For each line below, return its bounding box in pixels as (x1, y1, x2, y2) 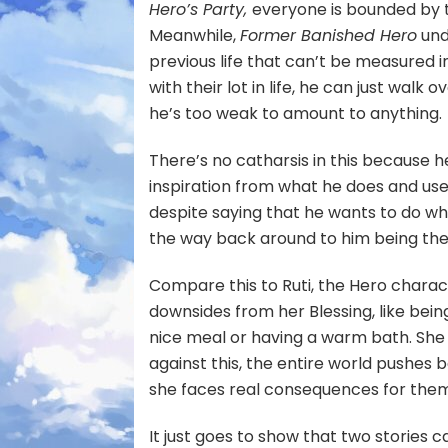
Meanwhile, (149, 23, 241, 47)
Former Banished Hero (240, 23, 418, 47)
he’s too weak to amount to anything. (149, 101, 443, 125)
